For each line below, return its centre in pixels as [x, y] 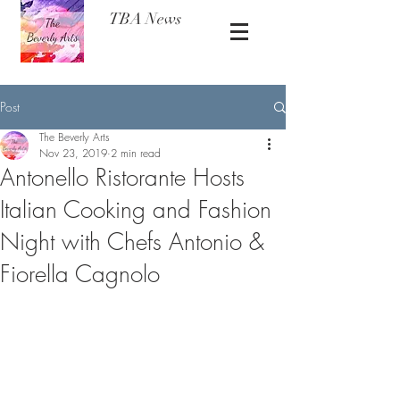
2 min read [136, 153]
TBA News [145, 19]
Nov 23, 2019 [73, 153]
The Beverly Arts [75, 137]
